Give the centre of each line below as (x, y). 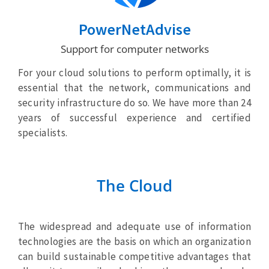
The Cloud (134, 186)
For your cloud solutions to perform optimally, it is (134, 73)
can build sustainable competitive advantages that (134, 257)
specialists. (43, 133)
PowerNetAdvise (134, 29)
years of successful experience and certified (134, 118)
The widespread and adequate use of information (134, 227)
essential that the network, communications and (134, 88)
